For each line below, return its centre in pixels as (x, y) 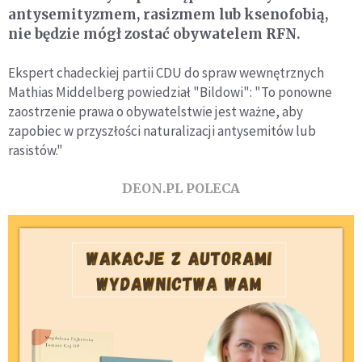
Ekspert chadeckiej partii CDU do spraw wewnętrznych (166, 73)
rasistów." (36, 151)
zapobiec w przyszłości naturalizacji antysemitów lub (162, 131)
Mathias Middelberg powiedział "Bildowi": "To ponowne (170, 93)
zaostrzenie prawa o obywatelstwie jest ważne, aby (156, 112)
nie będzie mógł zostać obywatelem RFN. (154, 34)
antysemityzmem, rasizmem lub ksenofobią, (168, 15)
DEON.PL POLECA (181, 189)
